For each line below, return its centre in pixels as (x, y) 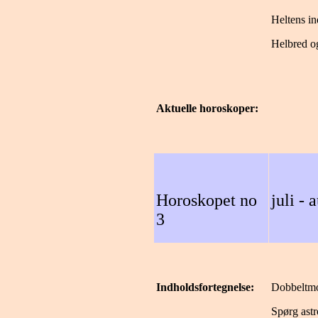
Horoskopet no (207, 200)
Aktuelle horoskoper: (207, 108)
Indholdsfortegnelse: (205, 287)
